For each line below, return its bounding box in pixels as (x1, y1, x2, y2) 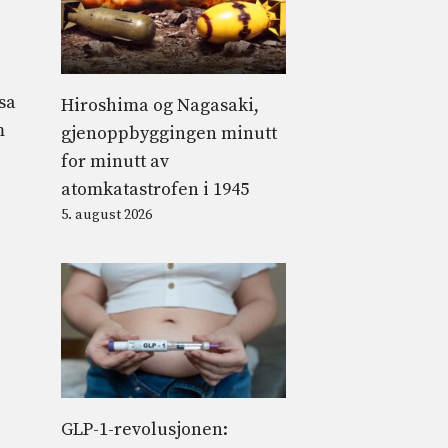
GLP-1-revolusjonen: (61, 417, 228, 441)
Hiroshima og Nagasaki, (61, 93, 259, 117)
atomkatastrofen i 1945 (61, 177, 249, 201)
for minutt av (61, 149, 169, 173)
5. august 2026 (61, 205, 152, 224)
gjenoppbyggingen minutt (61, 121, 277, 145)
